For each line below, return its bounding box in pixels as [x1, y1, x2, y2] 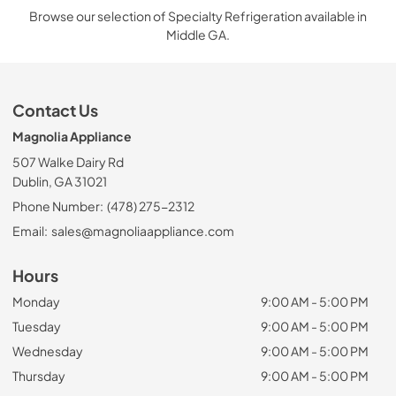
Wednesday [12, 342, 83, 359]
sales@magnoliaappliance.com [50, 222, 234, 239]
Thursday [12, 367, 65, 384]
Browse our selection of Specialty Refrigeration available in [29, 7, 367, 24]
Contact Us [12, 100, 98, 120]
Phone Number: [12, 197, 103, 214]
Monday [12, 293, 60, 309]
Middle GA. [166, 26, 230, 42]
